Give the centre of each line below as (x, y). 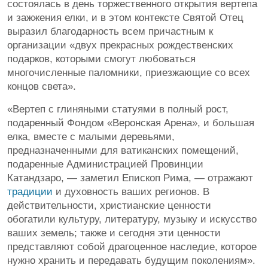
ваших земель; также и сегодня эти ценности (114, 233)
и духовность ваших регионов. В (131, 192)
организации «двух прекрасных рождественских (120, 45)
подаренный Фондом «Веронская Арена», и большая (131, 123)
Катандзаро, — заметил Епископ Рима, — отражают (130, 178)
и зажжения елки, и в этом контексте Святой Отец (125, 18)
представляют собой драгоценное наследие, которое (132, 247)
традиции (30, 192)
